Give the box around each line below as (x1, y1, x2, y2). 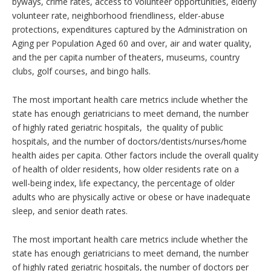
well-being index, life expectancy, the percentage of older (12, 177, 235, 189)
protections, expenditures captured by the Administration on (12, 23, 247, 35)
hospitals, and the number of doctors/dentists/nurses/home (12, 135, 247, 147)
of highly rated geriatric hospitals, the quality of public (12, 121, 223, 133)
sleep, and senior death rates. (12, 204, 128, 217)
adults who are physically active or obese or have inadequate (12, 191, 250, 203)
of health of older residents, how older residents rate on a (12, 163, 239, 175)
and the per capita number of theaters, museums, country (12, 51, 240, 63)
